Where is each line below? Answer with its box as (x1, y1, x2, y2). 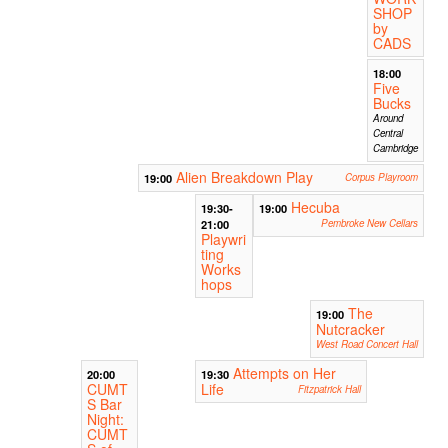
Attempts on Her (233, 362, 337, 383)
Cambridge (372, 140, 418, 155)
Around (372, 110, 403, 125)
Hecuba (290, 196, 340, 217)
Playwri (201, 228, 247, 249)
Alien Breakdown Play (176, 166, 314, 187)
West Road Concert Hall (315, 336, 418, 351)
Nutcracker (315, 318, 385, 339)
